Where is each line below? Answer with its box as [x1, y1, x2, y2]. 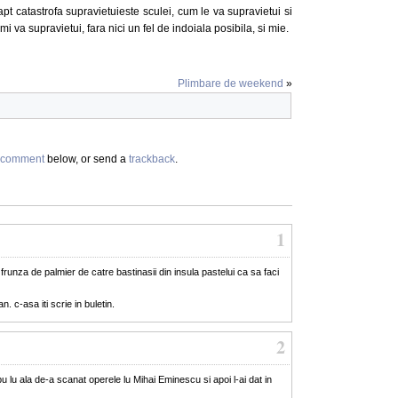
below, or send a [44, 152, 129, 165]
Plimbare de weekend [178, 76, 283, 90]
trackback [129, 152, 175, 165]
